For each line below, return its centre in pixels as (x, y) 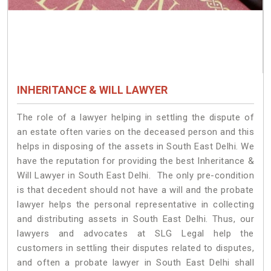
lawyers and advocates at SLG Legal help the (135, 234)
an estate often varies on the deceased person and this (135, 132)
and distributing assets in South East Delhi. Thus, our (135, 219)
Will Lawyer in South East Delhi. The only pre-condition (135, 176)
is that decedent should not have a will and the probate (135, 190)
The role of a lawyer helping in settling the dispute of (135, 118)
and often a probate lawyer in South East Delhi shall (135, 263)
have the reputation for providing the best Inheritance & (135, 161)
